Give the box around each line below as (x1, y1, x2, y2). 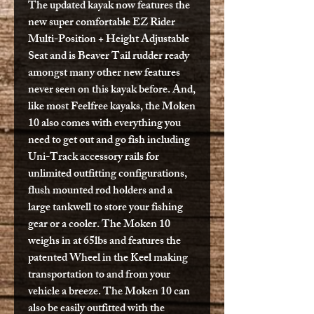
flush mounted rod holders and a (28, 181, 172, 202)
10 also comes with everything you (28, 114, 181, 135)
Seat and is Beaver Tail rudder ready (28, 46, 189, 67)
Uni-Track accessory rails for (28, 147, 159, 168)
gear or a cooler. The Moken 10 (28, 214, 170, 235)
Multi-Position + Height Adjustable (28, 29, 189, 50)
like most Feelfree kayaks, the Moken (28, 97, 196, 118)
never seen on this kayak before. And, (28, 80, 196, 101)
